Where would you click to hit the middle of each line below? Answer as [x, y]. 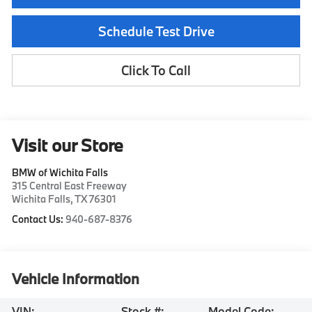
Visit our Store [68, 145]
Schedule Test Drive [156, 31]
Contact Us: [39, 219]
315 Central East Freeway [70, 185]
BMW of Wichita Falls [60, 172]
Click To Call [156, 70]
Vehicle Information [76, 278]
